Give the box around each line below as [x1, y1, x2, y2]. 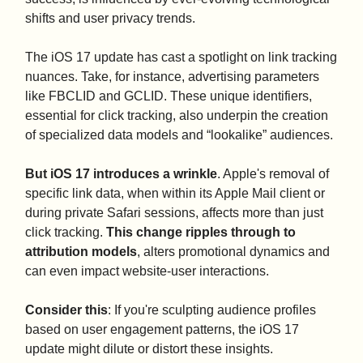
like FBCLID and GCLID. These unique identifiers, [25, 89, 312, 104]
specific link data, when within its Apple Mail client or [25, 186, 325, 201]
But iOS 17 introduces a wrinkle [25, 167, 217, 181]
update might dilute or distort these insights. [25, 342, 273, 357]
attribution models [25, 245, 137, 259]
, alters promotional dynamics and [137, 245, 330, 259]
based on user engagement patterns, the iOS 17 [25, 322, 299, 337]
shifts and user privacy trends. [25, 11, 195, 26]
